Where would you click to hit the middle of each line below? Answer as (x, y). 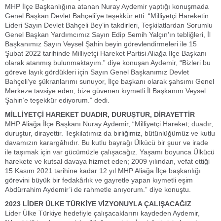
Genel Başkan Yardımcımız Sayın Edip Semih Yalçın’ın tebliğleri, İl (108, 35)
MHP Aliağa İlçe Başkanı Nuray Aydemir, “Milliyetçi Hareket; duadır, (109, 124)
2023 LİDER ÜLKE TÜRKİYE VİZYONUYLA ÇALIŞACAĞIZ (98, 204)
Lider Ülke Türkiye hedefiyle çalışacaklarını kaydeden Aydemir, (102, 213)
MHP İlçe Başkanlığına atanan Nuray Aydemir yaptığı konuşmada (107, 6)
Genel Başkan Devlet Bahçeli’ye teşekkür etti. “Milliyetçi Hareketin (107, 16)
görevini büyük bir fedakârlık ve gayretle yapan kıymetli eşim (99, 180)
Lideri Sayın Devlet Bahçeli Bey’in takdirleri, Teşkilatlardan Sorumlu (109, 25)
